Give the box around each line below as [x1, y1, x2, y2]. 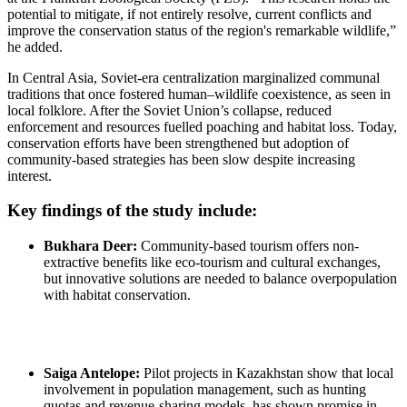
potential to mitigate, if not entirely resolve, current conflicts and [7, 5, 372, 22]
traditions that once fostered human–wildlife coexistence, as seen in [7, 85, 391, 102]
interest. [7, 167, 52, 184]
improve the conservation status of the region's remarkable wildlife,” [7, 22, 396, 38]
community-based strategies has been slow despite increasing [7, 151, 355, 167]
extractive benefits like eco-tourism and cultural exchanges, [44, 254, 381, 271]
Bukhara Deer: [44, 238, 137, 254]
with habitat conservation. [44, 287, 191, 303]
